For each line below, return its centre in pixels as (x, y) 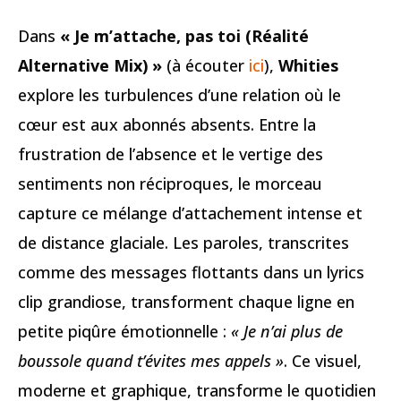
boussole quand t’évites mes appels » (151, 361)
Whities (308, 65)
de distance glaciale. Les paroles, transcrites (183, 243)
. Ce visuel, (323, 361)
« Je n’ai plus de (287, 331)
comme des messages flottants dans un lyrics (191, 272)
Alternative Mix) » (90, 65)
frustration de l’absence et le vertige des (171, 154)
